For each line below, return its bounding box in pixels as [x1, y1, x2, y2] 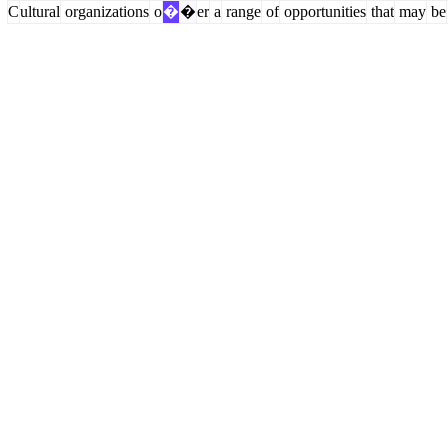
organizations [61, 3, 149, 20]
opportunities [280, 3, 366, 20]
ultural [20, 3, 60, 20]
